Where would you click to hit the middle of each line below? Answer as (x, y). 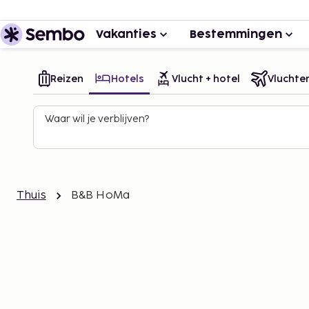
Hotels (128, 79)
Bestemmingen (236, 34)
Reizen (67, 79)
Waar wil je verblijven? (97, 119)
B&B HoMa (100, 196)
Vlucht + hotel (206, 79)
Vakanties (126, 34)
